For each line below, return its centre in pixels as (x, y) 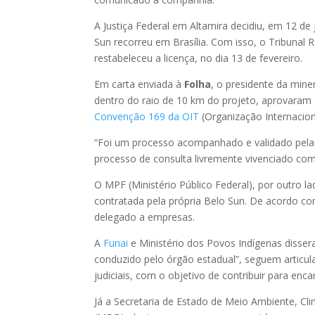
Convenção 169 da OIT (147, 116)
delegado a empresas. (145, 217)
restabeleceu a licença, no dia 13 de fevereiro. (199, 58)
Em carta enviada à (140, 84)
